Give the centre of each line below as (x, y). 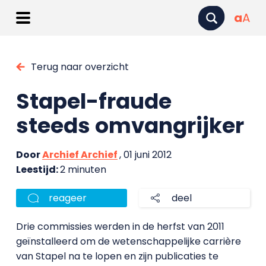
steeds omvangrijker (130, 126)
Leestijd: (38, 170)
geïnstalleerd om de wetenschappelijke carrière (128, 241)
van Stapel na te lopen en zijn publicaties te (117, 256)
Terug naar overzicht (80, 67)
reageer (67, 198)
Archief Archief (80, 155)
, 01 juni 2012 (145, 155)
